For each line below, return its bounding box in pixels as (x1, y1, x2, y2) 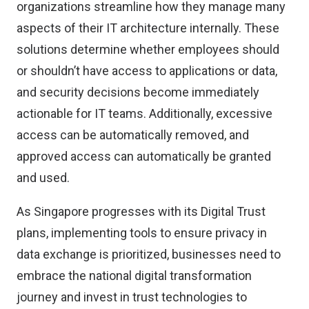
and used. (17, 170, 70, 185)
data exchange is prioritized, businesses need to (17, 247, 281, 261)
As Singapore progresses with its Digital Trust (17, 204, 266, 219)
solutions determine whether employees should (17, 42, 279, 57)
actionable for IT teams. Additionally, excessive (17, 106, 272, 121)
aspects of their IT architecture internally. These (17, 21, 279, 35)
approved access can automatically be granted (17, 149, 271, 163)
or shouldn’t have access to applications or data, (17, 63, 277, 78)
